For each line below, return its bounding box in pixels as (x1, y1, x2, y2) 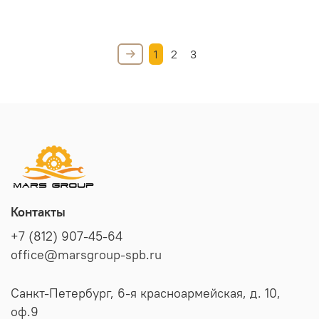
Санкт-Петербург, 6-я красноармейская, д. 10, (11, 286, 281, 302)
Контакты (11, 204, 66, 221)
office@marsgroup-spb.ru (11, 247, 162, 263)
